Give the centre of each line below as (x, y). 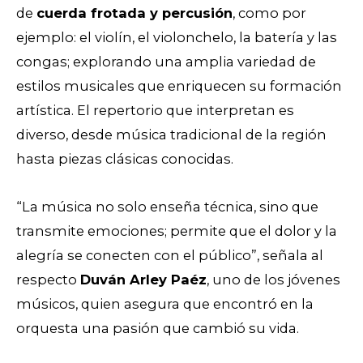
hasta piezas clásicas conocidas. (125, 159)
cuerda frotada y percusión (135, 13)
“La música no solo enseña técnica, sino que (167, 207)
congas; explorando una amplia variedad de (166, 62)
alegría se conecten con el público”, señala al (170, 256)
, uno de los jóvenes (273, 280)
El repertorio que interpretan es (186, 111)
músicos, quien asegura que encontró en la (165, 304)
